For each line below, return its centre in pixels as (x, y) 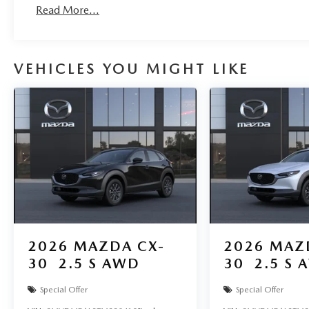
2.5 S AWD (99, 263)
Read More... (68, 10)
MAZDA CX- (119, 246)
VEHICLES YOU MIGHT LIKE (131, 69)
